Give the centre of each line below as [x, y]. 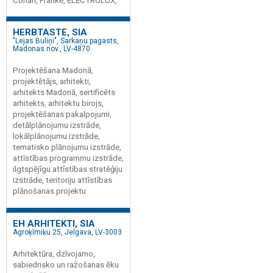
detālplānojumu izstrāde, [57, 125]
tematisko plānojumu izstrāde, [67, 147]
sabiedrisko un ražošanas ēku [66, 264]
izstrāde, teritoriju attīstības [62, 180]
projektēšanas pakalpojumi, [62, 114]
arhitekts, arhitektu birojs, [58, 103]
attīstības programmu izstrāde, [68, 158]
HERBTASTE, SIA [50, 32]
